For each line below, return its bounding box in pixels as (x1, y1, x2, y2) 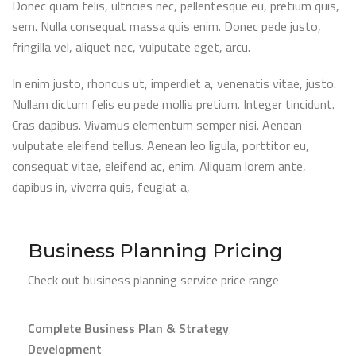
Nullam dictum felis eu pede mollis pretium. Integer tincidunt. (12, 94, 335, 114)
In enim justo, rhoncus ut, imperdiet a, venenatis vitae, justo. (12, 73, 336, 93)
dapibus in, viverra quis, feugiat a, (12, 176, 190, 196)
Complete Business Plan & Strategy (28, 318, 229, 338)
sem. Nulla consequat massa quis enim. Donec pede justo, (12, 16, 321, 36)
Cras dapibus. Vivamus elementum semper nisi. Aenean (12, 114, 302, 134)
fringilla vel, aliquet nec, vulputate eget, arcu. (12, 37, 250, 56)
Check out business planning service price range (28, 269, 279, 289)
